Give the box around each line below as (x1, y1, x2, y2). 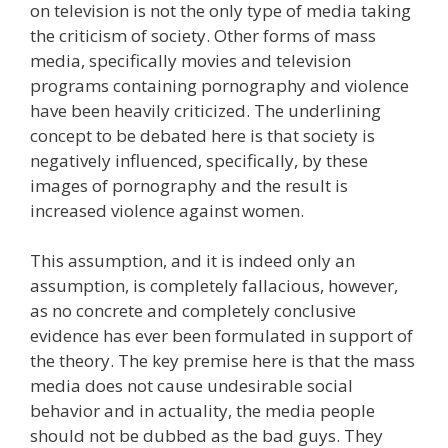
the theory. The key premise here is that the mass (30, 349, 415, 372)
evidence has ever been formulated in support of (30, 324, 413, 347)
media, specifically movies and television (30, 48, 351, 72)
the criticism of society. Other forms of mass (30, 23, 376, 47)
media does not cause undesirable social (30, 374, 353, 397)
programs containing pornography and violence (30, 73, 409, 97)
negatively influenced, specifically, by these (30, 148, 368, 172)
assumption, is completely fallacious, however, (30, 274, 398, 297)
